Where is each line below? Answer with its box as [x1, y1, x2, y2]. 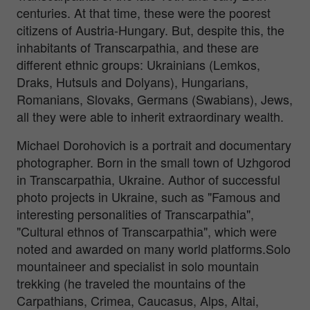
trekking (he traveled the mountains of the [17, 274, 246, 293]
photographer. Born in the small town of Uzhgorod [17, 153, 291, 172]
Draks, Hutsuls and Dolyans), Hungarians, [17, 73, 248, 91]
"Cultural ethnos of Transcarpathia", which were [17, 222, 277, 241]
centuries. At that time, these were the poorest [17, 3, 271, 22]
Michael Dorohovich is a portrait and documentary [17, 136, 291, 154]
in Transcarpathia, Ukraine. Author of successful [17, 170, 280, 189]
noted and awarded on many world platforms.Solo [17, 239, 291, 258]
